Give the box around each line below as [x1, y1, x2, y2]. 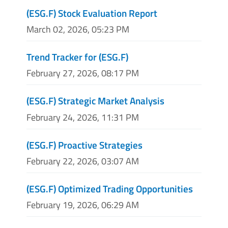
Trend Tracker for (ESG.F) [26, 49, 128, 65]
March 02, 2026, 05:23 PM [26, 22, 129, 37]
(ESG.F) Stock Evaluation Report [26, 5, 157, 20]
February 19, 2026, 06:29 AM [26, 197, 139, 212]
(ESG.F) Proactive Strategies [26, 137, 142, 152]
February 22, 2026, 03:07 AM [26, 154, 139, 168]
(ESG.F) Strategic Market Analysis [26, 93, 164, 108]
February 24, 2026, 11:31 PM [26, 110, 139, 124]
